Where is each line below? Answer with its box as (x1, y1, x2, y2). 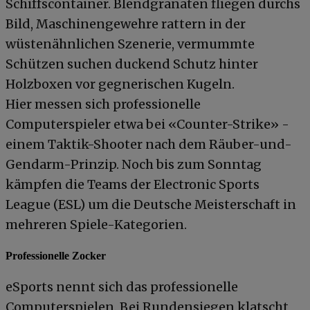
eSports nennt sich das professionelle (6, 278, 238, 295)
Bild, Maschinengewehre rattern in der (6, 16, 246, 33)
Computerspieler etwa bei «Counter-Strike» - (6, 116, 289, 133)
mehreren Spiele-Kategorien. (6, 217, 187, 233)
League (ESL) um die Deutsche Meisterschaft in (6, 197, 296, 213)
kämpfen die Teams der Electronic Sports (6, 176, 259, 193)
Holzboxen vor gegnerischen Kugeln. (6, 76, 235, 93)
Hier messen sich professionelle (6, 96, 201, 113)
